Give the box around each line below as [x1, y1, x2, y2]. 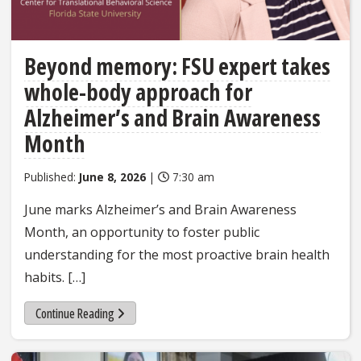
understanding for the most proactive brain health [24, 245, 330, 263]
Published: [24, 168, 79, 185]
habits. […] [24, 268, 85, 286]
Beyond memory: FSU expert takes [24, 50, 330, 81]
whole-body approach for [24, 76, 252, 107]
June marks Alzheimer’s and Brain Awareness [24, 200, 297, 218]
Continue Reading [35, 304, 114, 322]
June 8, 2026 [79, 168, 146, 185]
